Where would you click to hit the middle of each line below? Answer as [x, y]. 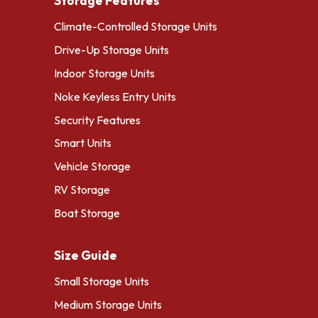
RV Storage [82, 190]
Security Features [97, 120]
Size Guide [86, 255]
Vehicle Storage [92, 166]
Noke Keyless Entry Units [115, 96]
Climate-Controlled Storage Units [136, 27]
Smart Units [83, 143]
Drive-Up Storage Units [111, 50]
